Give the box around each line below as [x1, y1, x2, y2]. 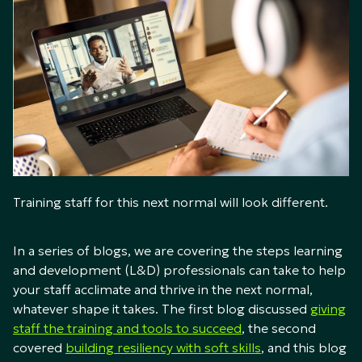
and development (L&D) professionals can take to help [13, 262, 346, 279]
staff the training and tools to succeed [13, 320, 242, 337]
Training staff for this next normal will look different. [13, 194, 328, 211]
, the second [242, 320, 316, 337]
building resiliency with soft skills [65, 339, 261, 356]
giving [310, 301, 346, 318]
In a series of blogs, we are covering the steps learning [13, 242, 343, 259]
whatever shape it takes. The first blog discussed [13, 301, 310, 318]
